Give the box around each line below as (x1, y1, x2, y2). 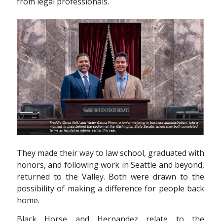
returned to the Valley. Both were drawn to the (16, 171, 205, 183)
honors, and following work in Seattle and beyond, (16, 159, 205, 171)
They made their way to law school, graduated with (16, 147, 205, 159)
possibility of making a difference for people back (16, 183, 205, 194)
